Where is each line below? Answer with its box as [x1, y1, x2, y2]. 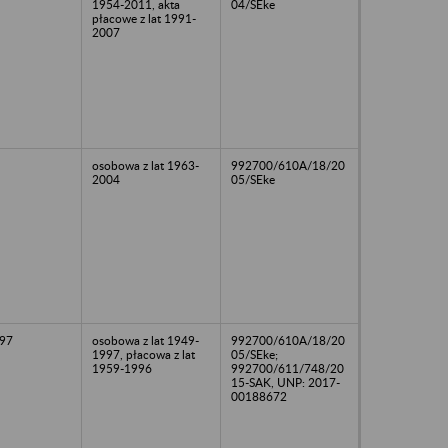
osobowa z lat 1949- [92, 332, 199, 348]
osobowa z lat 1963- [92, 157, 199, 173]
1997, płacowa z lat [92, 346, 195, 362]
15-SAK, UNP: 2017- [231, 374, 340, 390]
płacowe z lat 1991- [92, 10, 196, 26]
